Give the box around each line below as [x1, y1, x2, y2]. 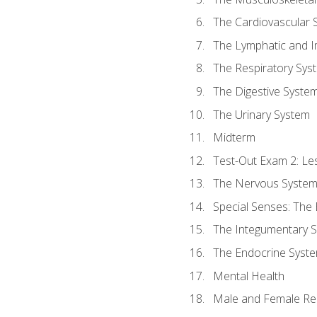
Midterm [212, 129, 255, 146]
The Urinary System [212, 106, 310, 122]
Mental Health [212, 267, 284, 284]
